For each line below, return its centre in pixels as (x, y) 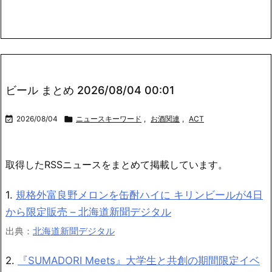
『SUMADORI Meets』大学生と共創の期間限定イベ (139, 260)
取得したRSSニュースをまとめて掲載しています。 (117, 164)
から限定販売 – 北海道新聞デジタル (88, 212)
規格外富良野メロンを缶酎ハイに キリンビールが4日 (139, 195)
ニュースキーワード (109, 118)
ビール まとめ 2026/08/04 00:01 (90, 90)
